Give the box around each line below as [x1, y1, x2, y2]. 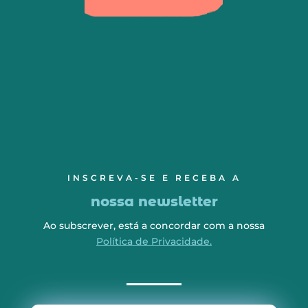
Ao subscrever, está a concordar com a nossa [43, 219, 265, 232]
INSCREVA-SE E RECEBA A [67, 173, 241, 184]
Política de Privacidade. [96, 235, 212, 248]
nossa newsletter [90, 193, 218, 210]
